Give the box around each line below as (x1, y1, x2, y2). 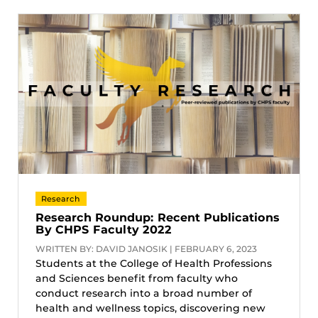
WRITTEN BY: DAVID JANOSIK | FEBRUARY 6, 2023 (35, 243, 257, 254)
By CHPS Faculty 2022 (35, 222, 172, 236)
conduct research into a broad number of (35, 286, 252, 300)
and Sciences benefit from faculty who (35, 271, 238, 285)
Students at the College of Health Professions (35, 256, 272, 270)
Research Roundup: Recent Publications (35, 210, 280, 224)
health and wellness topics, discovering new (35, 301, 265, 314)
